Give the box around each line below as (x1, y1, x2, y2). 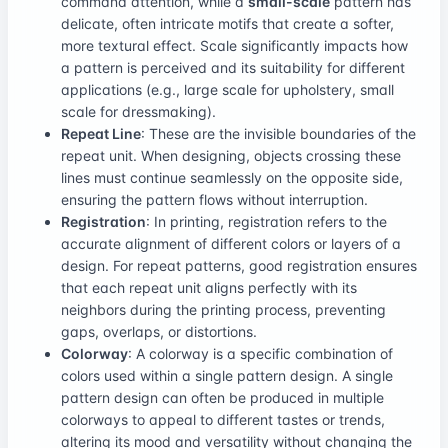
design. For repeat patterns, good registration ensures (61, 256, 417, 274)
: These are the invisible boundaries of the (141, 124, 416, 142)
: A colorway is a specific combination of (128, 344, 393, 362)
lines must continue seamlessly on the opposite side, (61, 168, 403, 186)
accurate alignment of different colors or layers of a (61, 234, 401, 252)
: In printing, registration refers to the (146, 212, 387, 230)
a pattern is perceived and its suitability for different (61, 58, 405, 76)
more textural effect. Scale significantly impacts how (61, 36, 408, 54)
